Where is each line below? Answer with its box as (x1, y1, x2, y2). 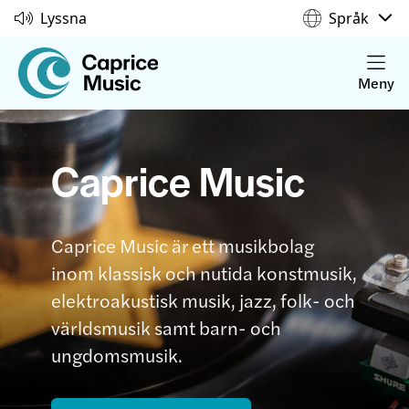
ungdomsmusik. (51, 341, 183, 368)
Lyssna (40, 8, 87, 28)
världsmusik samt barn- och (51, 314, 281, 341)
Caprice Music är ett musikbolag (51, 232, 314, 258)
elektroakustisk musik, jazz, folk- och (51, 287, 355, 313)
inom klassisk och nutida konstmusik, (51, 259, 357, 286)
